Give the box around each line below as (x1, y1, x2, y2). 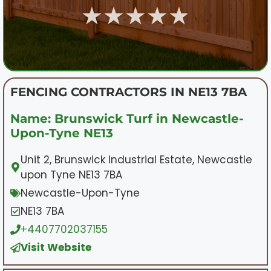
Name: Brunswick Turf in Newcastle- (10, 111, 244, 126)
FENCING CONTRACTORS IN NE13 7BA (10, 84, 247, 99)
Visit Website (21, 240, 91, 255)
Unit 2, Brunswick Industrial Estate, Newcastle (21, 152, 252, 167)
